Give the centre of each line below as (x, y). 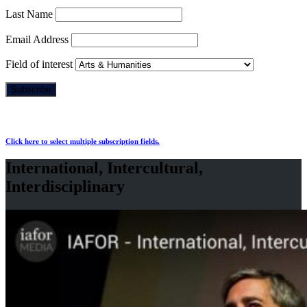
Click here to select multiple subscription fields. (83, 141)
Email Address (37, 39)
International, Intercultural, (104, 168)
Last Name (29, 14)
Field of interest (39, 64)
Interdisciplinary (65, 186)
